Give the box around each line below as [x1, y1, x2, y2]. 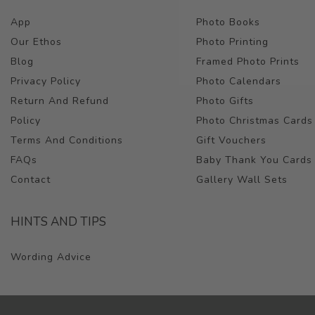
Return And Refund [11, 94, 109, 108]
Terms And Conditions [11, 134, 123, 147]
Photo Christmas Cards [196, 114, 314, 127]
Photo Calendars [196, 75, 282, 88]
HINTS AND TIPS [11, 214, 106, 230]
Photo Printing [196, 35, 269, 49]
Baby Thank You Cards [196, 153, 313, 167]
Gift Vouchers [196, 134, 267, 147]
